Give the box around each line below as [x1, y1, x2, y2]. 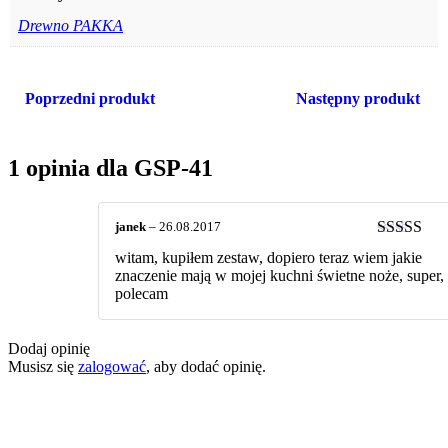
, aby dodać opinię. [146, 357, 266, 375]
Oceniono [376, 242, 443, 260]
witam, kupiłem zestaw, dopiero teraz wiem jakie [115, 248, 422, 266]
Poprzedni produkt [25, 90, 155, 108]
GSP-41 [134, 155, 213, 182]
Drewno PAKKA [18, 16, 123, 34]
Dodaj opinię [8, 339, 90, 357]
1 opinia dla [8, 155, 134, 182]
